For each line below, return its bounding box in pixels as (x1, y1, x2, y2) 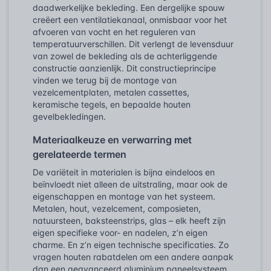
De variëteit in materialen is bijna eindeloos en (33, 166, 215, 177)
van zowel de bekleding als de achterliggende (33, 50, 217, 61)
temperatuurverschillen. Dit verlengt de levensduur (33, 38, 233, 49)
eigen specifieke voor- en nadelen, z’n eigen (33, 227, 207, 238)
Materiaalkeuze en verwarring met (33, 133, 192, 146)
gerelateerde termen (33, 148, 126, 160)
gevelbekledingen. (33, 111, 106, 122)
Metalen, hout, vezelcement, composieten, (33, 203, 201, 214)
